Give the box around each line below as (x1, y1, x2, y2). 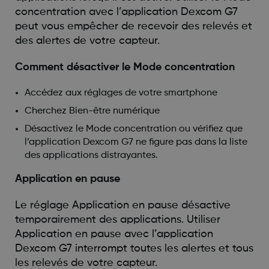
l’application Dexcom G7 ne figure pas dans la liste (24, 137, 247, 147)
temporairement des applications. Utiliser (14, 214, 220, 225)
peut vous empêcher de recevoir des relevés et (14, 20, 252, 32)
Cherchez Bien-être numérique (24, 106, 160, 116)
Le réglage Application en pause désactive (14, 199, 231, 211)
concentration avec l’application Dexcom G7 (14, 6, 238, 17)
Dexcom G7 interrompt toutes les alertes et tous (14, 243, 253, 254)
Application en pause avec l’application (14, 228, 213, 240)
